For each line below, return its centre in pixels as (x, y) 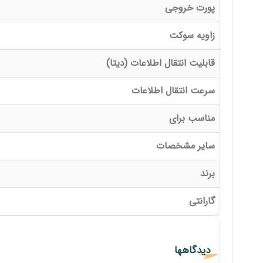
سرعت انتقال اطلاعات (173, 91)
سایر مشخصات (185, 146)
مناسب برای (192, 118)
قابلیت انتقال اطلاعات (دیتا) (160, 63)
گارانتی (202, 201)
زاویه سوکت (192, 36)
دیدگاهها (192, 250)
